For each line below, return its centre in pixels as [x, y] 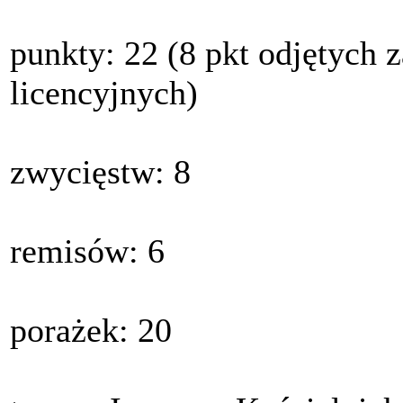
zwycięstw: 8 [100, 172]
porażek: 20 [91, 331]
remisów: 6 [87, 251]
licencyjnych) [104, 93]
